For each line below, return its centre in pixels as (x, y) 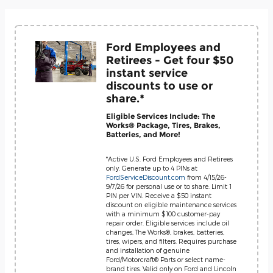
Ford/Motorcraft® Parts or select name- (166, 259)
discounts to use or (159, 86)
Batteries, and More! (143, 134)
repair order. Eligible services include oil (168, 223)
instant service (147, 73)
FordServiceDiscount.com (146, 177)
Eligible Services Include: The (161, 116)
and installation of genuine (148, 250)
